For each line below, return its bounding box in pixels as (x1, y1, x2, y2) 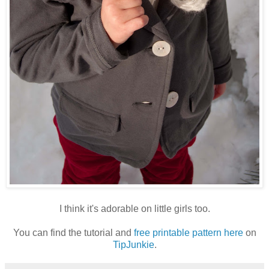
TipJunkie (112, 239, 154, 250)
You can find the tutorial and (13, 227, 134, 238)
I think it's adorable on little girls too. (59, 203, 210, 214)
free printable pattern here (133, 227, 243, 238)
